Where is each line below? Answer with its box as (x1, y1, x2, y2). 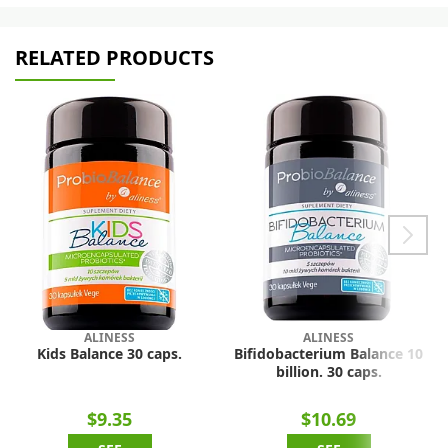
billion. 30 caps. (275, 364, 382, 379)
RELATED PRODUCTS (15, 47, 214, 68)
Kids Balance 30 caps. (37, 346, 182, 361)
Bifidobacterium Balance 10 (234, 346, 423, 361)
